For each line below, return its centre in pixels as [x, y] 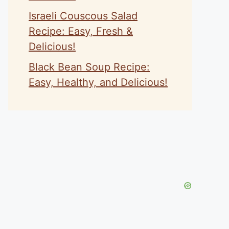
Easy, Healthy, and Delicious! [98, 82]
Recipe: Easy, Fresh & [81, 31]
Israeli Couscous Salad [83, 16]
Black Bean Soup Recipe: [89, 67]
